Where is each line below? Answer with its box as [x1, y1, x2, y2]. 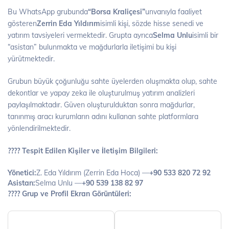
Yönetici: [8, 168, 36, 177]
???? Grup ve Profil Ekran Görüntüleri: [8, 189, 131, 198]
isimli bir [192, 30, 218, 40]
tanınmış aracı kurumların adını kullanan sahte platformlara [8, 111, 198, 121]
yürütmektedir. [8, 54, 55, 63]
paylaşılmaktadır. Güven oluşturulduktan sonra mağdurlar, [8, 100, 195, 109]
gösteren [8, 18, 37, 28]
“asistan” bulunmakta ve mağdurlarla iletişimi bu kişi [8, 42, 176, 52]
